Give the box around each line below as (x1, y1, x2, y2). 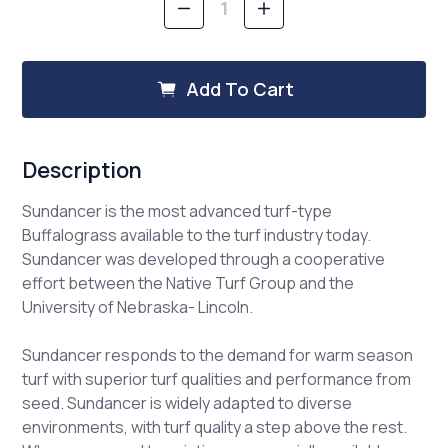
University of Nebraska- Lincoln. (22, 296, 254, 319)
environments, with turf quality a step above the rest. (22, 416, 408, 439)
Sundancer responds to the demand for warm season (22, 344, 414, 367)
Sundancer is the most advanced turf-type (22, 200, 333, 223)
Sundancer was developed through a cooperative (22, 248, 386, 271)
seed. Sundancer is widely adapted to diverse (22, 392, 353, 415)
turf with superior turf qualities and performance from (22, 368, 412, 391)
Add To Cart (185, 77, 294, 102)
